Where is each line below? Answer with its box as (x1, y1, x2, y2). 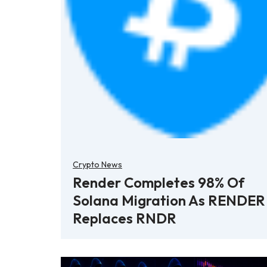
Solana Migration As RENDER (73, 191, 265, 209)
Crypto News (73, 159, 122, 170)
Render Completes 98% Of (73, 173, 244, 191)
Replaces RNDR (73, 209, 176, 227)
